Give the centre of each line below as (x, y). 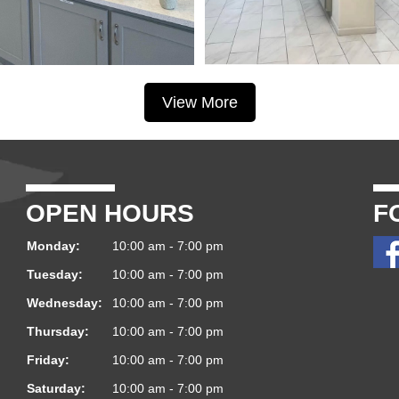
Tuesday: (55, 274)
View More (199, 102)
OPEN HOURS (110, 213)
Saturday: (56, 388)
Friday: (48, 359)
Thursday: (58, 331)
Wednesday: (65, 302)
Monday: (53, 245)
